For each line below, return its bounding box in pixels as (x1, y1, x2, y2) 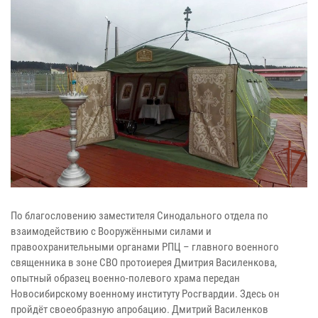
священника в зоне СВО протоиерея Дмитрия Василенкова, (11, 256, 277, 269)
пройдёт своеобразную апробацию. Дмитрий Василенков (11, 302, 268, 316)
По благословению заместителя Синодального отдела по (11, 209, 268, 222)
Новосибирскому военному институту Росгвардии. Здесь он (11, 287, 280, 300)
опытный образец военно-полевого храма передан (11, 271, 240, 285)
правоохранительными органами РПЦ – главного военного (11, 240, 279, 253)
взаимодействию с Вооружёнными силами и (11, 224, 212, 238)
